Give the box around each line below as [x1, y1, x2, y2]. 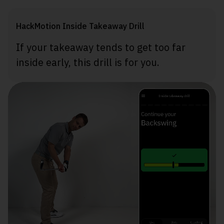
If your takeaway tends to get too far [16, 40, 185, 54]
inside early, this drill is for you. [16, 55, 159, 69]
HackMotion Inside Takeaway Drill [16, 21, 144, 31]
